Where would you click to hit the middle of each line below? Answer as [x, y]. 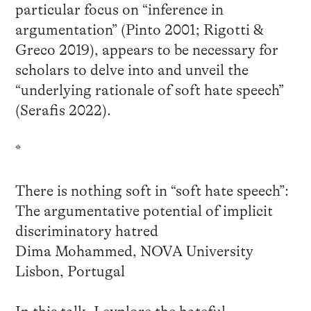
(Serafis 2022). [63, 111]
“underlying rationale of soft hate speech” [149, 91]
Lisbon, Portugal [70, 272]
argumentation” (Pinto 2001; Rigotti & [139, 30]
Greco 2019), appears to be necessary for [146, 50]
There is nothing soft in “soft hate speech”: [152, 191]
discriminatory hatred [86, 232]
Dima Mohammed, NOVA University [134, 252]
